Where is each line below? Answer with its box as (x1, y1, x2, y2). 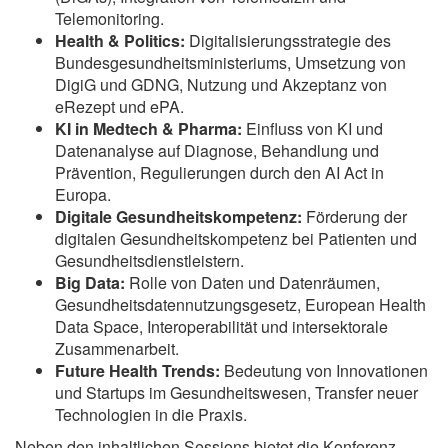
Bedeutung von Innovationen (220, 358, 428, 382)
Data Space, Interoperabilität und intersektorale (55, 314, 388, 338)
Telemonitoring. (55, 6, 164, 30)
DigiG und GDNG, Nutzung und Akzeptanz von (55, 72, 387, 96)
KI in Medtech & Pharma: (55, 116, 242, 140)
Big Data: (55, 270, 125, 294)
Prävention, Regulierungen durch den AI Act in (55, 160, 384, 184)
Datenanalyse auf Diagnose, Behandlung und (55, 138, 379, 162)
